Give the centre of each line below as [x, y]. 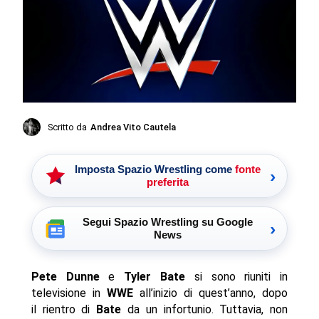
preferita [167, 182]
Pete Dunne [65, 277]
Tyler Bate [155, 277]
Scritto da [68, 127]
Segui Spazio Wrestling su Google [167, 222]
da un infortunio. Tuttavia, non [205, 310]
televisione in [69, 293]
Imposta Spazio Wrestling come [155, 169]
